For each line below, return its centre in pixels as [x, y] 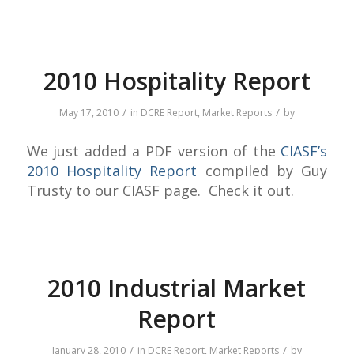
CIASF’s [304, 151]
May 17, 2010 [88, 113]
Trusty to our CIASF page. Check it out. [160, 190]
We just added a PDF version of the [154, 151]
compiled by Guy [262, 170]
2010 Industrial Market [177, 288]
